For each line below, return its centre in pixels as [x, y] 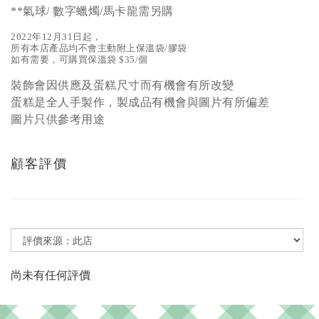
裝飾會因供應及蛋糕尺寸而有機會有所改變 [122, 85]
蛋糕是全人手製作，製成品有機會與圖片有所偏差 [140, 102]
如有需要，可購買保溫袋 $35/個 [79, 59]
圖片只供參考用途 [58, 119]
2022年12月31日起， [56, 37]
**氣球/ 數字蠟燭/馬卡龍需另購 [92, 11]
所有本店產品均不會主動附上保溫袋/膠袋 [99, 48]
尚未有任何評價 [51, 275]
